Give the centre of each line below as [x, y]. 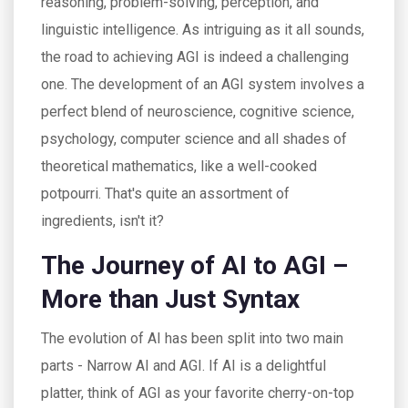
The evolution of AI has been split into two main [192, 338]
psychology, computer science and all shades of [194, 139]
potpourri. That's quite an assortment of [165, 194]
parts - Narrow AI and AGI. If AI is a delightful [184, 366]
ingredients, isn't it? [102, 221]
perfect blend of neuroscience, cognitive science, [198, 112]
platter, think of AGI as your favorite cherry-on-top [198, 393]
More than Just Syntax [170, 299]
